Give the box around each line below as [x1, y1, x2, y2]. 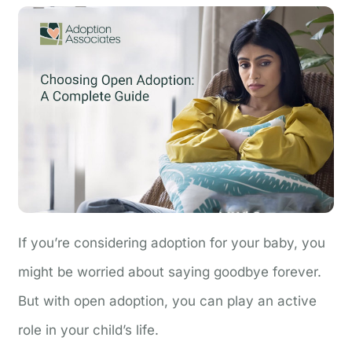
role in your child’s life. [18, 321, 159, 338]
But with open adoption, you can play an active [18, 292, 317, 309]
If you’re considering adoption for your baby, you [18, 234, 326, 251]
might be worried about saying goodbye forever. [18, 263, 322, 280]
